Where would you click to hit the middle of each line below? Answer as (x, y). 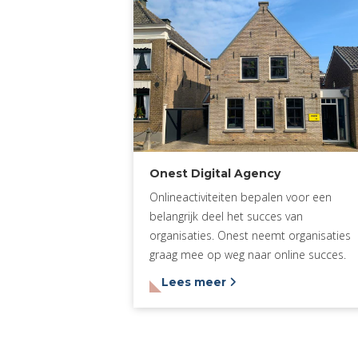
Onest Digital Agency (215, 173)
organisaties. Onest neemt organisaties (250, 235)
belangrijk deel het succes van (226, 216)
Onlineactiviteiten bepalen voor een (241, 197)
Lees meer (195, 282)
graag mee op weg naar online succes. (248, 254)
